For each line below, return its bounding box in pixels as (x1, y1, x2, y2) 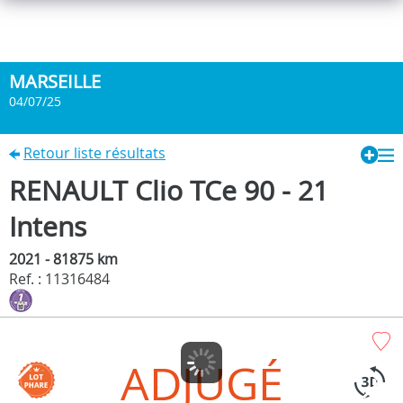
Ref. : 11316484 (9, 268, 110, 289)
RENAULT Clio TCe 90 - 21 (9, 172, 328, 209)
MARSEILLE (9, 69, 101, 94)
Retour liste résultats (23, 143, 166, 163)
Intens (9, 208, 86, 245)
